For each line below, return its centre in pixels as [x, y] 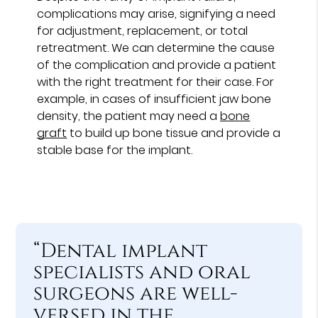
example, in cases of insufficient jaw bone [154, 99]
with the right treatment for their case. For [156, 82]
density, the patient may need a [129, 116]
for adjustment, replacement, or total [143, 31]
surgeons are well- [136, 293]
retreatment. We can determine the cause [156, 48]
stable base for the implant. [115, 150]
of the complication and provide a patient [157, 65]
